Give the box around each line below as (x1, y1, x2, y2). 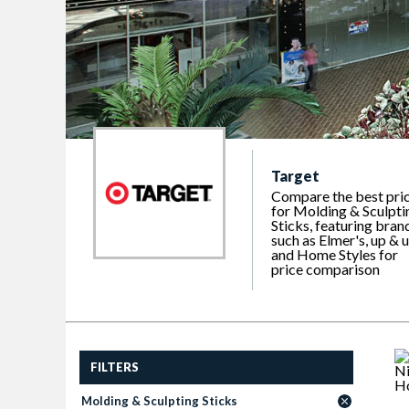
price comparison (271, 260, 380, 278)
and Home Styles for (271, 246, 398, 263)
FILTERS (90, 360, 139, 374)
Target (271, 167, 320, 184)
